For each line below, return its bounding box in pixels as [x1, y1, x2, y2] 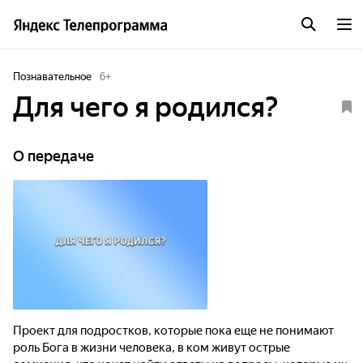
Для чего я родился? [13, 91, 278, 123]
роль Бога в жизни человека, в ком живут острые [13, 340, 290, 355]
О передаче [13, 147, 94, 164]
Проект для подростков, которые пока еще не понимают [13, 323, 334, 338]
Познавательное [13, 70, 92, 83]
